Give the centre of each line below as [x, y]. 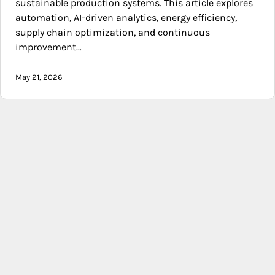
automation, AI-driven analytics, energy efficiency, [126, 18]
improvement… [48, 47]
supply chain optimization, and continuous [113, 33]
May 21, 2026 [39, 77]
